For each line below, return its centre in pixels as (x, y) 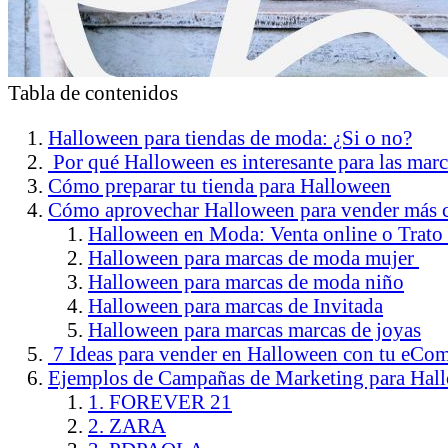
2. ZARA (127, 425)
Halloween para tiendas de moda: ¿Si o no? (230, 137)
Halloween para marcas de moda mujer (253, 257)
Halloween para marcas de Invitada (235, 305)
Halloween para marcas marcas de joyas (254, 329)
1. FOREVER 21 (160, 401)
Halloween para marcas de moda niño (246, 281)
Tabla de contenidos (93, 92)
